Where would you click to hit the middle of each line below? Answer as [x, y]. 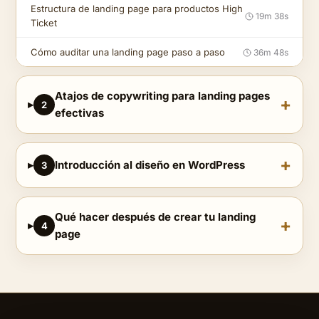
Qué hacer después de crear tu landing [155, 217]
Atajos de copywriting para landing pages [162, 96]
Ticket [44, 23]
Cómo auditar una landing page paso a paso [128, 52]
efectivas [79, 113]
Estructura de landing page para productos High [137, 9]
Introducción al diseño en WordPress [150, 165]
